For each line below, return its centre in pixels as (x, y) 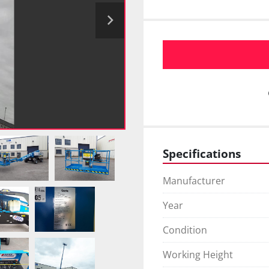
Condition (185, 230)
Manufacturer (194, 181)
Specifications (202, 154)
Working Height (198, 255)
